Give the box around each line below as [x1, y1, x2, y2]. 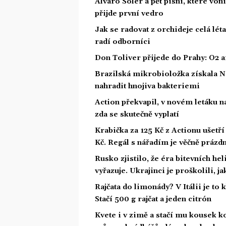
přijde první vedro [95, 9, 163, 18]
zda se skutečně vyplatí [95, 109, 179, 119]
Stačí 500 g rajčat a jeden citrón [95, 194, 211, 204]
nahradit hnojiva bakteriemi [95, 81, 200, 91]
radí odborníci [95, 37, 150, 46]
